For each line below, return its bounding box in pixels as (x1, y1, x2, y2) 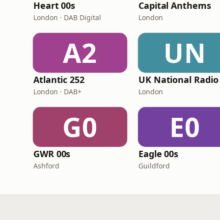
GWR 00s (33, 148, 71, 160)
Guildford (138, 161, 170, 170)
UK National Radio (138, 74, 219, 85)
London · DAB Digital (33, 13, 101, 22)
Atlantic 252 (33, 74, 84, 85)
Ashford (33, 161, 59, 170)
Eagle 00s (138, 148, 179, 160)
